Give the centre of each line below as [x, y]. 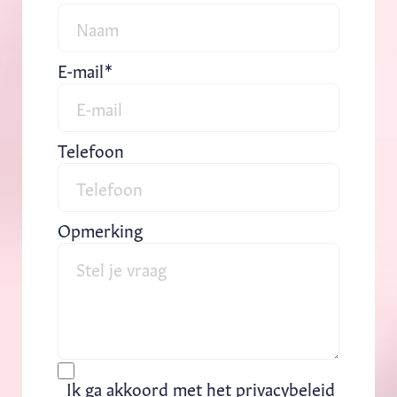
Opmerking [100, 229]
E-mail [81, 70]
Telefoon [91, 149]
